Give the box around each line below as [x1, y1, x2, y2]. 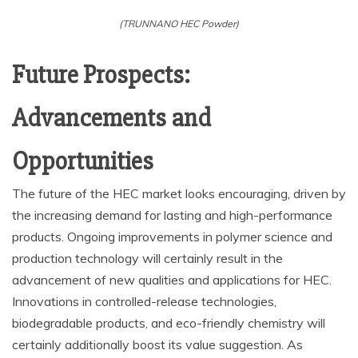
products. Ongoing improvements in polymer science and [12, 229, 332, 245]
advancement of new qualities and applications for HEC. [12, 272, 332, 288]
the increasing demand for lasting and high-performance [12, 207, 332, 223]
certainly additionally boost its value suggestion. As [12, 336, 303, 352]
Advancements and [12, 102, 211, 133]
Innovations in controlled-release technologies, [12, 293, 276, 309]
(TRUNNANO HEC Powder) [119, 18, 239, 30]
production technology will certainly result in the [12, 250, 283, 266]
